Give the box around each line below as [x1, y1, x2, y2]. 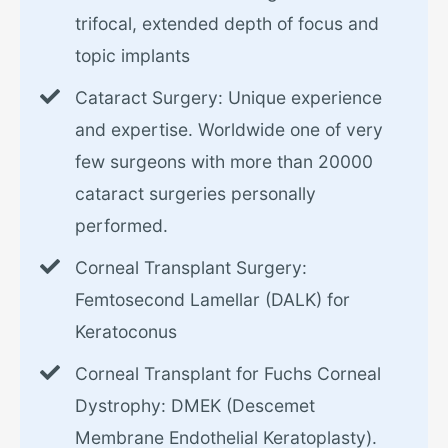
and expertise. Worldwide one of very [75, 119, 383, 141]
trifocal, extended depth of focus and [75, 13, 379, 35]
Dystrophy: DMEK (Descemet [75, 395, 315, 417]
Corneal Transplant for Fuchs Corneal [75, 363, 381, 385]
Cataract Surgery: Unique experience [75, 87, 382, 109]
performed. [75, 215, 168, 237]
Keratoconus [75, 321, 177, 343]
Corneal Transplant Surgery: [75, 257, 307, 279]
